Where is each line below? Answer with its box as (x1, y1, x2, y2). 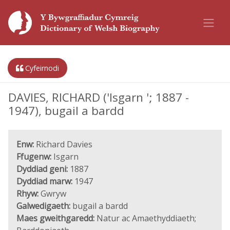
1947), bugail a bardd (8, 103, 124, 119)
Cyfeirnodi (23, 63, 59, 73)
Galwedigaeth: (16, 200, 70, 212)
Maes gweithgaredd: (16, 213, 94, 224)
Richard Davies (34, 139, 92, 150)
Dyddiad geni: (16, 163, 68, 175)
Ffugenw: (16, 151, 51, 162)
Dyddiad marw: (16, 176, 72, 187)
